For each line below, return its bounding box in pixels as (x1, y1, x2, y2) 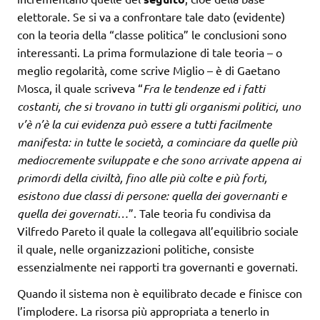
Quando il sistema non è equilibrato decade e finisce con (17, 286, 302, 301)
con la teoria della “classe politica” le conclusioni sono (17, 27, 286, 42)
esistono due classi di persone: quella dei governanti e (17, 188, 286, 204)
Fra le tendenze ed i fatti (143, 81, 265, 96)
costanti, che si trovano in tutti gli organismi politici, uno (17, 99, 301, 114)
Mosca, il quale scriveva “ (17, 81, 143, 96)
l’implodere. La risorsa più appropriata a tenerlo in (17, 304, 269, 319)
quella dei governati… (17, 206, 129, 221)
